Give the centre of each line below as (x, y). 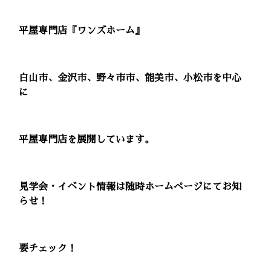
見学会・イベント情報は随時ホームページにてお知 (130, 187)
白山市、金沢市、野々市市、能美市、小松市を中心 (130, 78)
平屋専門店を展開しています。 (87, 140)
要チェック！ (48, 249)
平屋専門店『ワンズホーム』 (82, 31)
